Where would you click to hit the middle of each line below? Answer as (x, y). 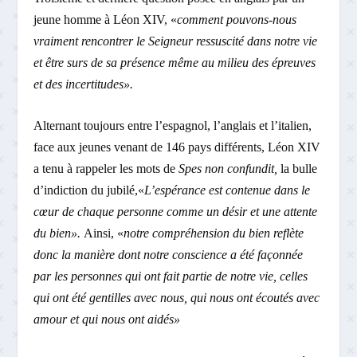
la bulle (299, 169)
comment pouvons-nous (237, 19)
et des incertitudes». (84, 84)
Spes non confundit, (230, 169)
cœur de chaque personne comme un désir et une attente (176, 212)
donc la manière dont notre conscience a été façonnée (169, 255)
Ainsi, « (104, 233)
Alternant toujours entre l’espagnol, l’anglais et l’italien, (173, 126)
